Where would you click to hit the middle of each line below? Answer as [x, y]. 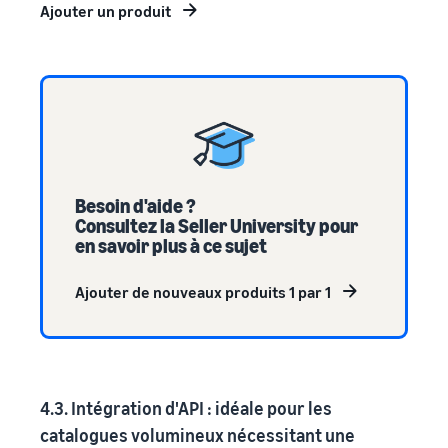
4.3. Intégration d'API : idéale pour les [186, 407]
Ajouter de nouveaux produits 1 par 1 [203, 291]
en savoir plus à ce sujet [171, 245]
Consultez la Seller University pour [216, 225]
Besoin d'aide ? [135, 205]
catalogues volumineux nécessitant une [197, 434]
